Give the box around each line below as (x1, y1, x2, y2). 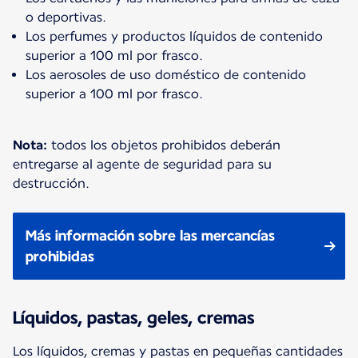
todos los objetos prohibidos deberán (51, 137, 280, 153)
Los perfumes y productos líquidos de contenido (26, 28, 323, 44)
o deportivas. (26, 9, 106, 25)
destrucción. (13, 175, 89, 191)
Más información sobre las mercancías (26, 226, 275, 244)
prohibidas (26, 247, 94, 265)
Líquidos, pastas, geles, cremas (13, 306, 254, 328)
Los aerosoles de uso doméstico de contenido (26, 66, 306, 82)
